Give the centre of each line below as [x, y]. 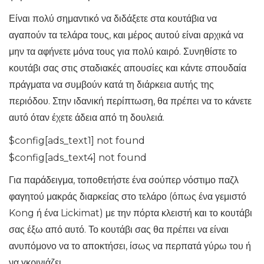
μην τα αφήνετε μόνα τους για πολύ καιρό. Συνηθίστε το [123, 52]
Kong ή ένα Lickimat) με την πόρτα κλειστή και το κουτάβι [131, 213]
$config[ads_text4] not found [78, 158]
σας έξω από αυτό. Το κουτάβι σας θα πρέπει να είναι [119, 230]
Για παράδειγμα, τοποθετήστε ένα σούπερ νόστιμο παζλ [124, 180]
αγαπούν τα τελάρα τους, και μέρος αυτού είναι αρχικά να [126, 35]
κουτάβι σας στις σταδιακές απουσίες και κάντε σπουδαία [128, 68]
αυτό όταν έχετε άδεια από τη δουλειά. [87, 118]
